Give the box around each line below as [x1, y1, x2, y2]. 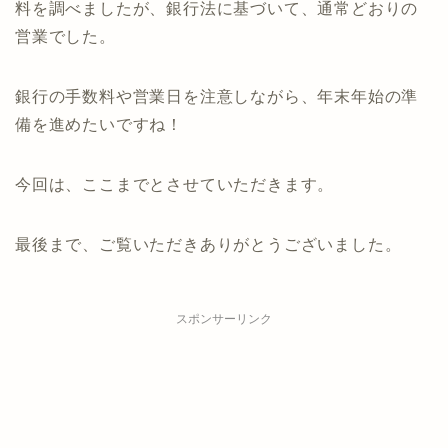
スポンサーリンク [176, 311, 272, 326]
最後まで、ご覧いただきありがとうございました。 [15, 235, 402, 253]
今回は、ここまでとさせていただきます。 [15, 175, 335, 193]
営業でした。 [15, 27, 116, 45]
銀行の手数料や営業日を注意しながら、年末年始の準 [15, 87, 419, 105]
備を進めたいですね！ [15, 115, 183, 133]
